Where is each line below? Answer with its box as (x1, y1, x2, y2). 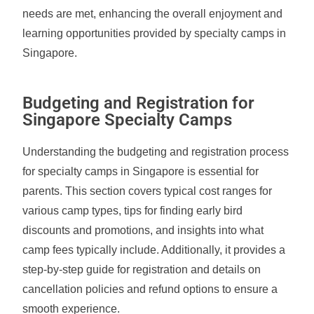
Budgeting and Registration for (22, 93, 255, 113)
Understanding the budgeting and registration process (22, 146, 289, 158)
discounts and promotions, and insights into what (22, 224, 264, 236)
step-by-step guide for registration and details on (22, 264, 261, 275)
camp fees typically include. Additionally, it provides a (22, 244, 286, 256)
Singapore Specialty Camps (22, 110, 233, 130)
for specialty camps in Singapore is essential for (22, 165, 259, 177)
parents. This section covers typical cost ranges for (22, 185, 273, 197)
